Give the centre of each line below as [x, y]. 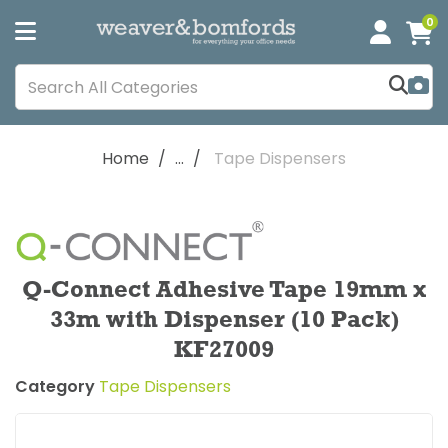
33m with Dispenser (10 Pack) [224, 321]
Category [55, 386]
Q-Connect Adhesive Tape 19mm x [224, 291]
